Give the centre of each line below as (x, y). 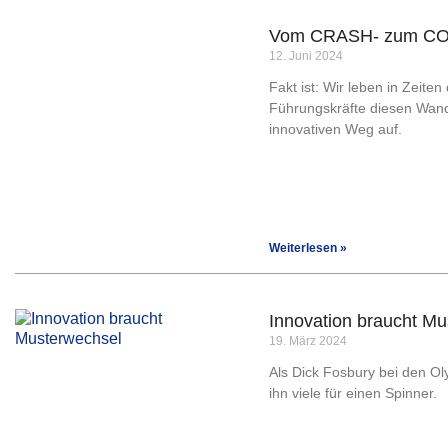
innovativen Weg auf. (335, 129)
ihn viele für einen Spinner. (353, 393)
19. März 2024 (308, 341)
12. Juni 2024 (306, 56)
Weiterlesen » (308, 248)
